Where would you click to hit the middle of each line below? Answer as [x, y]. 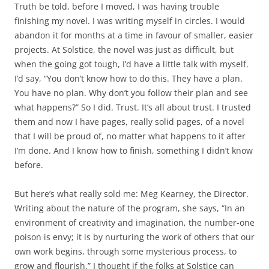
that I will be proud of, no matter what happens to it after [130, 136]
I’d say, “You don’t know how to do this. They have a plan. [128, 79]
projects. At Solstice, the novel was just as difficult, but [124, 50]
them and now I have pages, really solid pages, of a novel [129, 122]
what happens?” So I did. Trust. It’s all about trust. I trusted [133, 107]
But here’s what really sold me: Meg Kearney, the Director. [131, 194]
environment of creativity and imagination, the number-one [134, 223]
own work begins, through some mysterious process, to [125, 252]
